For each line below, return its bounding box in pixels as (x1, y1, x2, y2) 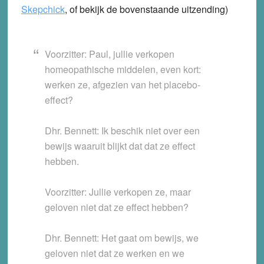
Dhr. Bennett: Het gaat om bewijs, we (44, 231, 199, 245)
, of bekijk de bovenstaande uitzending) (64, 2, 228, 16)
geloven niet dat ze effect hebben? (44, 200, 189, 214)
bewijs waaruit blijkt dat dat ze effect (44, 139, 195, 153)
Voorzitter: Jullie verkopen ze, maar (44, 185, 191, 199)
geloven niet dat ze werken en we (44, 246, 184, 260)
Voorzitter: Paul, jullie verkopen (44, 47, 174, 61)
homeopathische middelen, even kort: (44, 62, 201, 77)
